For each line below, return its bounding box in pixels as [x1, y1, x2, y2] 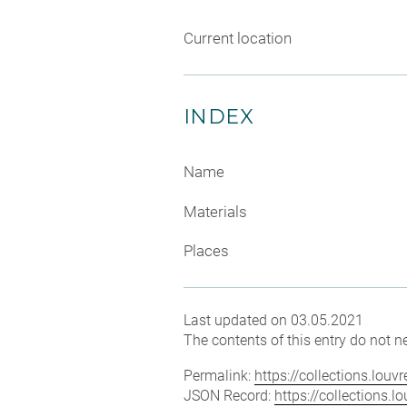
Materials [184, 202, 247, 221]
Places [184, 242, 229, 261]
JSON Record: [184, 387, 274, 405]
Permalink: [184, 367, 254, 385]
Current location [184, 29, 292, 48]
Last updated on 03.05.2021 [184, 312, 363, 330]
